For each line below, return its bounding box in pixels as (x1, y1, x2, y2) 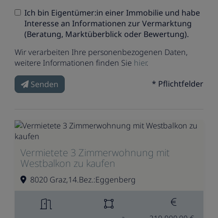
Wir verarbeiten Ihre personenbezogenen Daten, (15, 46, 188, 57)
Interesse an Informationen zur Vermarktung (24, 18, 192, 29)
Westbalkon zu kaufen (20, 156, 115, 170)
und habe (163, 7, 200, 18)
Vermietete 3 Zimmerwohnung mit (20, 145, 170, 159)
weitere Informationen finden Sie (15, 57, 134, 68)
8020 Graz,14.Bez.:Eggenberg (30, 174, 136, 185)
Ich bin (24, 7, 51, 18)
